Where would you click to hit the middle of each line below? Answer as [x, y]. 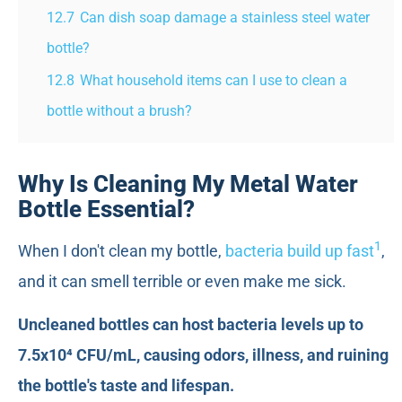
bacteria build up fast [300, 251]
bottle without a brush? [119, 111]
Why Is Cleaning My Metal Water [188, 184]
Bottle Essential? [106, 210]
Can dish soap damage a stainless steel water [225, 18]
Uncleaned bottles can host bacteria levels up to [191, 325]
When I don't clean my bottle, [122, 251]
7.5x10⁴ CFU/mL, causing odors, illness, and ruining [203, 355]
